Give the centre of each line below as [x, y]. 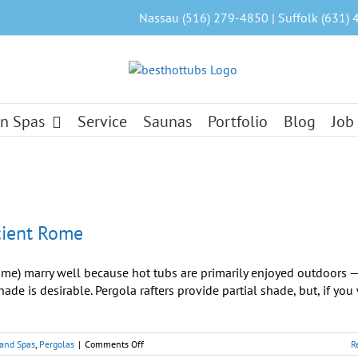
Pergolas [57, 344]
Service [102, 121]
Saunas [167, 121]
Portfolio [238, 121]
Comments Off [114, 344]
